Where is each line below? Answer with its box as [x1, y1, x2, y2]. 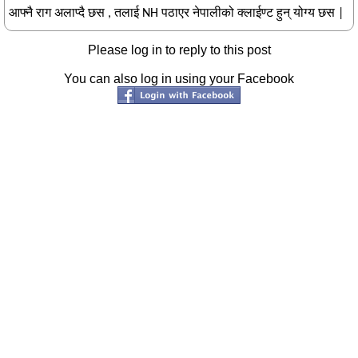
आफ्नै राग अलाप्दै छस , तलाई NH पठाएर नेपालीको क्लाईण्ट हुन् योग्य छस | [9, 7, 344, 20]
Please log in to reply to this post [87, 43, 271, 57]
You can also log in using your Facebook [64, 72, 294, 86]
